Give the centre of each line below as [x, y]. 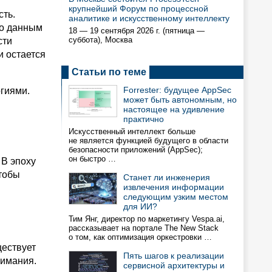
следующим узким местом [176, 197]
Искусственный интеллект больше [132, 131]
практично [144, 119]
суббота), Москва [100, 40]
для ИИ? [140, 206]
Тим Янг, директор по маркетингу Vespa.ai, [147, 219]
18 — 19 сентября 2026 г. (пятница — [137, 31]
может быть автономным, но [180, 100]
